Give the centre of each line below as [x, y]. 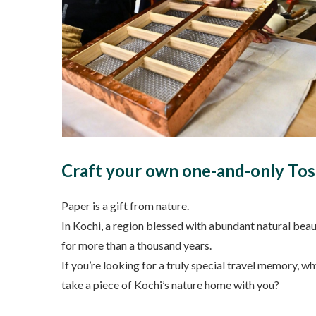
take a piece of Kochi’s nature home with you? [170, 285]
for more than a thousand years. [136, 245]
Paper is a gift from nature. [125, 206]
